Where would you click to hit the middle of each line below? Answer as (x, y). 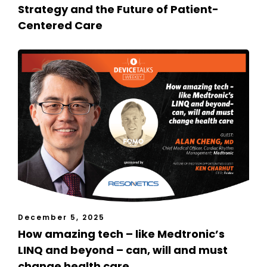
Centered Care (60, 26)
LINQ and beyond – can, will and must (123, 250)
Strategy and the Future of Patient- (118, 10)
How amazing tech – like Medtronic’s (121, 234)
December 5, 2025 (61, 218)
